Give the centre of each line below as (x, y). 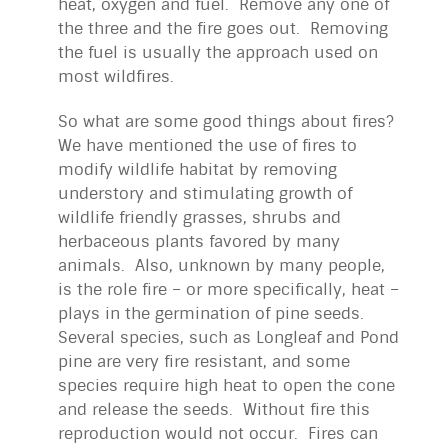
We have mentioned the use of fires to (207, 145)
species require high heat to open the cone (226, 385)
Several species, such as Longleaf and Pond (228, 337)
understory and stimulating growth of (205, 193)
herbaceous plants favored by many (199, 241)
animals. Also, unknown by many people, (221, 265)
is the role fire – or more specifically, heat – (228, 289)
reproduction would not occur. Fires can (218, 433)
